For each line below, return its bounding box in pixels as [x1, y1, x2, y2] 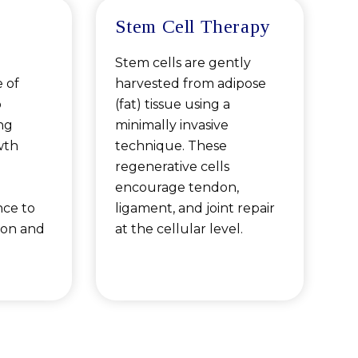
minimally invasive [114, 117, 229, 133]
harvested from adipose [114, 76, 266, 92]
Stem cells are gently [114, 55, 251, 71]
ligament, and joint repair [114, 201, 275, 217]
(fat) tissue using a [114, 97, 230, 113]
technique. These [114, 138, 227, 154]
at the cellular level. [114, 221, 243, 237]
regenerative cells [114, 159, 229, 175]
